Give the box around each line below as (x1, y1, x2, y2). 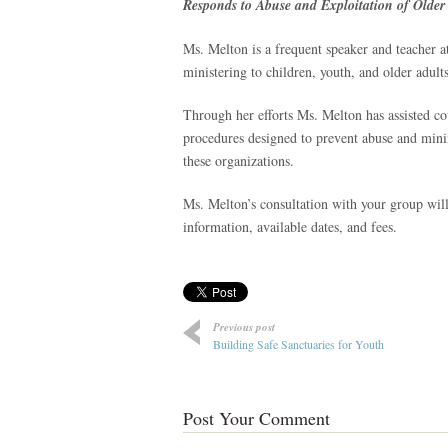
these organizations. (183, 151, 294, 170)
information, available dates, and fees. (183, 217, 397, 236)
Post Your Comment (183, 406, 330, 430)
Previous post (213, 319, 275, 335)
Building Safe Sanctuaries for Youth (213, 336, 384, 352)
